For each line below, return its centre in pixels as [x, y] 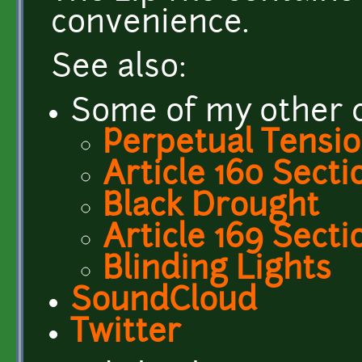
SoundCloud [164, 302]
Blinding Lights [217, 271]
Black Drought [211, 208]
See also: [119, 69]
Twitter [126, 334]
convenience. [150, 24]
